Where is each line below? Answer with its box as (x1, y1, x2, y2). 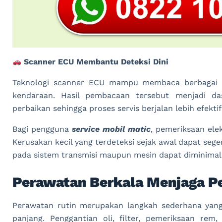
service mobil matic (72, 124, 151, 134)
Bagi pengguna (12, 124, 72, 134)
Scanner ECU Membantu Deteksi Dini (21, 57, 169, 67)
